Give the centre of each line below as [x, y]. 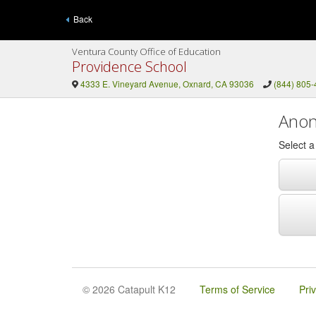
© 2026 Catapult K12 [129, 289]
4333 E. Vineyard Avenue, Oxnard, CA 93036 [167, 84]
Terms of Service [237, 289]
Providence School [129, 67]
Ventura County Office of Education [146, 51]
